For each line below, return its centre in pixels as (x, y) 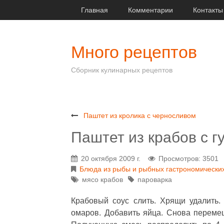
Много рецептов (134, 52)
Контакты (208, 10)
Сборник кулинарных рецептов (122, 70)
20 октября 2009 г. (111, 158)
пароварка (155, 179)
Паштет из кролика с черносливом (140, 115)
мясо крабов (102, 179)
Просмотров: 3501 (188, 158)
